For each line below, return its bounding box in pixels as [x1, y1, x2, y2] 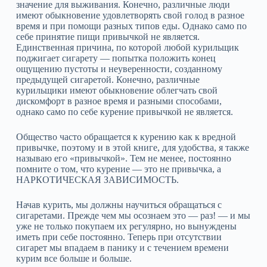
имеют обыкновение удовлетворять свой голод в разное [15, 10, 244, 20]
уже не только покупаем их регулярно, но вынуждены [15, 221, 237, 231]
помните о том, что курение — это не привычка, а [15, 164, 221, 174]
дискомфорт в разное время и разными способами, [15, 96, 222, 106]
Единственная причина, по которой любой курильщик [15, 42, 239, 52]
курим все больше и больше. [15, 253, 132, 263]
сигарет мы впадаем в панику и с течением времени [15, 243, 229, 253]
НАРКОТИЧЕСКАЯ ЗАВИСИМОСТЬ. [15, 175, 179, 185]
